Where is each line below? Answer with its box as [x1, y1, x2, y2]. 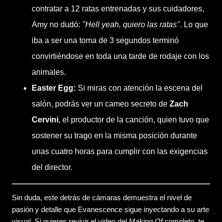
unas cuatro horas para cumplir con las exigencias [32, 147, 208, 156]
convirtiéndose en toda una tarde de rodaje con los [32, 52, 209, 61]
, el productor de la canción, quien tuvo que [58, 115, 209, 124]
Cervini [32, 115, 58, 124]
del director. [32, 163, 72, 172]
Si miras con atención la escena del [76, 84, 203, 93]
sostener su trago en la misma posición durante [32, 131, 197, 140]
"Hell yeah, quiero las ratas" [82, 20, 180, 29]
